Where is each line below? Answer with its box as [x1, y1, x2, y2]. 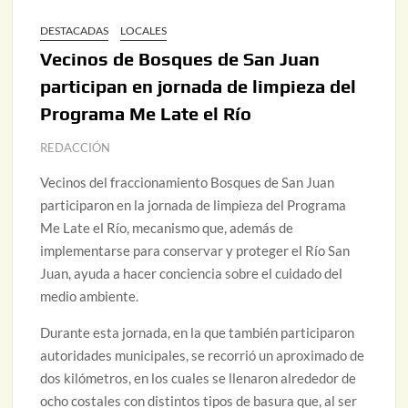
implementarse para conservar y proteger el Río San [40, 241, 351, 259]
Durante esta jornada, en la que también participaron [40, 323, 355, 341]
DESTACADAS [40, 23, 109, 37]
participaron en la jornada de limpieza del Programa [40, 196, 347, 213]
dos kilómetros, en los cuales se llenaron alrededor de [40, 369, 357, 386]
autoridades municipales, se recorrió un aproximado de [40, 346, 365, 363]
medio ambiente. [40, 287, 139, 304]
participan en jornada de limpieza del [40, 75, 357, 97]
